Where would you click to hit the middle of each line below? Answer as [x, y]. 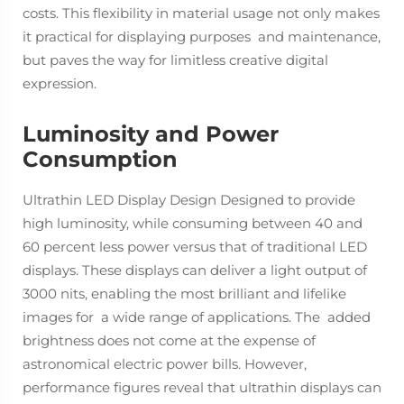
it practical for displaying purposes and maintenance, [202, 37]
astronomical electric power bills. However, [165, 364]
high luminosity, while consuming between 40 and [196, 223]
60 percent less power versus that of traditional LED [195, 247]
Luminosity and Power [151, 134]
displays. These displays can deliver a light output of [195, 270]
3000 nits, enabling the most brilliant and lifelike [184, 294]
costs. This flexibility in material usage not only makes [201, 13]
